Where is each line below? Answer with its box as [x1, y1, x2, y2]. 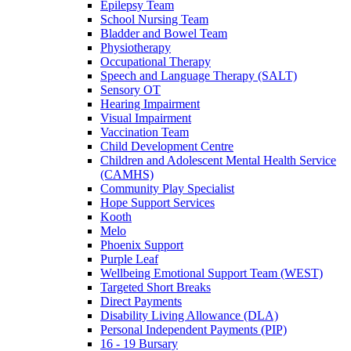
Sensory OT [100, 82, 161, 96]
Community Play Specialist [100, 181, 234, 195]
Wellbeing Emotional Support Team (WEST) [100, 266, 323, 280]
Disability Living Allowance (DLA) [100, 308, 278, 322]
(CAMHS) [100, 167, 154, 181]
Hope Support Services [100, 195, 215, 209]
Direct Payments [100, 294, 182, 308]
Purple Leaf [100, 251, 158, 266]
